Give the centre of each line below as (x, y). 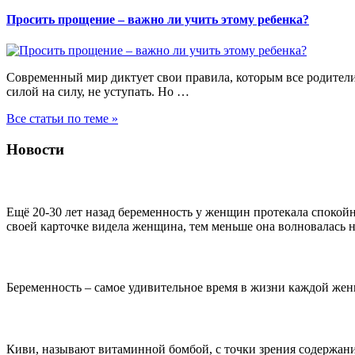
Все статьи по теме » (62, 118)
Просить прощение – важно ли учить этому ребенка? (158, 19)
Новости (35, 149)
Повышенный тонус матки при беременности (162, 181)
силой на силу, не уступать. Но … (98, 91)
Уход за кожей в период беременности (135, 257)
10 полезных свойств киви (97, 319)
